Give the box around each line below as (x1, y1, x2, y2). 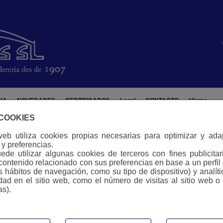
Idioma (188, 97, 208, 105)
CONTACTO (145, 97, 179, 105)
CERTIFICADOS (65, 97, 110, 105)
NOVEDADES (16, 97, 55, 105)
